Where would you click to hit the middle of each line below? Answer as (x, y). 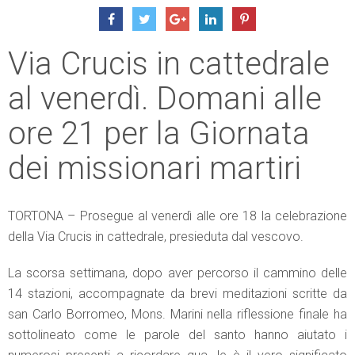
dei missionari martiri (155, 168)
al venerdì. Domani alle (165, 98)
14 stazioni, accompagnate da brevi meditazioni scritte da (177, 293)
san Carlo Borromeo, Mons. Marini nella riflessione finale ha (177, 314)
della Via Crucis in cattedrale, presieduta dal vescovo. (156, 236)
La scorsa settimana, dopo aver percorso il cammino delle (177, 273)
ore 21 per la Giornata (159, 133)
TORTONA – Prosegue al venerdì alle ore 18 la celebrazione (177, 216)
